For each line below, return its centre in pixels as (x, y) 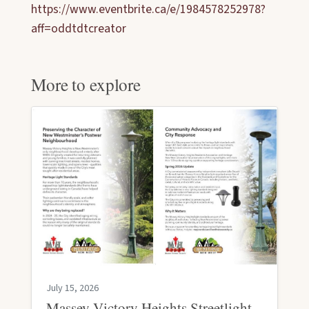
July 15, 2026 (72, 288)
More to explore (86, 84)
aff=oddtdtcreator (79, 29)
